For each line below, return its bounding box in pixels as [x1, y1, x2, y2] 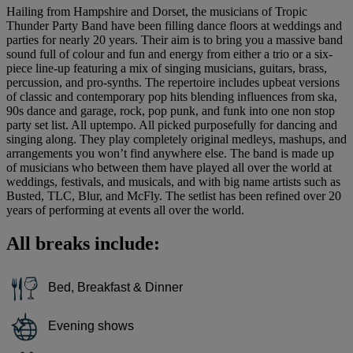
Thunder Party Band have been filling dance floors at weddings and [6, 18, 342, 32]
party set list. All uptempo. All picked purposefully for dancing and [6, 117, 337, 132]
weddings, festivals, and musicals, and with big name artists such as [6, 174, 340, 188]
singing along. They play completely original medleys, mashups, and [6, 132, 347, 146]
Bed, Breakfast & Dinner [48, 281, 183, 295]
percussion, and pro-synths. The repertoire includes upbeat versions [6, 75, 340, 89]
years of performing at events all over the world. [6, 203, 244, 217]
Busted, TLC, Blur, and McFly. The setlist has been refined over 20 [6, 188, 341, 203]
